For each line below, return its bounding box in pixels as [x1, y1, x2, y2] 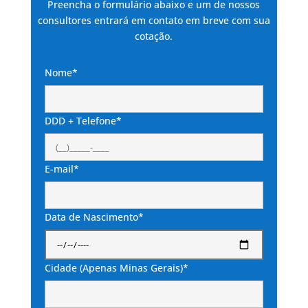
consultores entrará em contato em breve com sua [37, 14, 270, 27]
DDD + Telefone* [44, 114, 122, 128]
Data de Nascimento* [44, 210, 144, 224]
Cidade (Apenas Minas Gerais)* [44, 261, 188, 275]
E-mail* [44, 162, 79, 176]
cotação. [135, 30, 173, 43]
